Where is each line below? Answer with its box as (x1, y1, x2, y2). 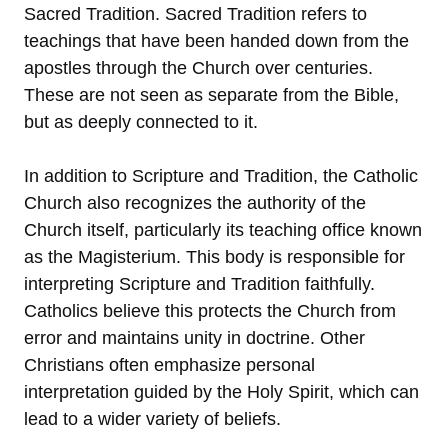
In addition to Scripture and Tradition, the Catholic (24, 165, 418, 186)
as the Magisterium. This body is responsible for (24, 246, 405, 267)
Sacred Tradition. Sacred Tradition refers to (24, 3, 367, 24)
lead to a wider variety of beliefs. (24, 408, 281, 429)
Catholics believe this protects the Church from (24, 300, 396, 321)
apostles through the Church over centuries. (24, 57, 373, 78)
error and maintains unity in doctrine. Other (24, 327, 365, 348)
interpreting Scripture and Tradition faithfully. (24, 273, 375, 294)
